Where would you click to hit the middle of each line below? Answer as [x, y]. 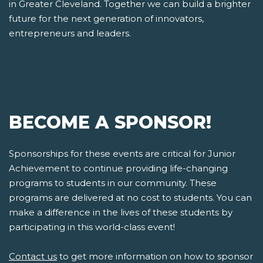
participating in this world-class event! [92, 227]
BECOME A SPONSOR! [110, 123]
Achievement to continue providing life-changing [118, 168]
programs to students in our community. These [113, 183]
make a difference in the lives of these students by [121, 213]
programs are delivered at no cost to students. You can [130, 198]
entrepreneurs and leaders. [70, 33]
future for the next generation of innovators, [106, 19]
